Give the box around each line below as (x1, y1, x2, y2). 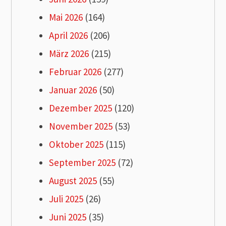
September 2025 (49, 156, 116, 169)
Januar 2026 (49, 84, 97, 96)
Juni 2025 (49, 211, 87, 223)
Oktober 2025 (49, 138, 104, 151)
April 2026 (49, 29, 88, 42)
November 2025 (49, 120, 113, 133)
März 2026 (49, 47, 89, 60)
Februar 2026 (49, 66, 102, 78)
